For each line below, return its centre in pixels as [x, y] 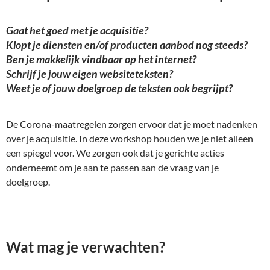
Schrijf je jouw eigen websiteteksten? [89, 74]
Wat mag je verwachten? [86, 247]
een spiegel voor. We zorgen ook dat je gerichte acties [115, 153]
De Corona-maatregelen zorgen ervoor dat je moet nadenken [132, 124]
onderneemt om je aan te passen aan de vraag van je [112, 168]
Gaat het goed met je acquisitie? [77, 30]
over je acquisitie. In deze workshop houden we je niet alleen [130, 139]
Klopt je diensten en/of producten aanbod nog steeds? [127, 45]
